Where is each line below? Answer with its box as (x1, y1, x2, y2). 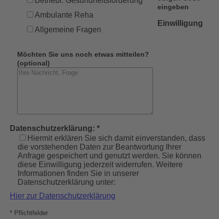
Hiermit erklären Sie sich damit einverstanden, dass (27, 133, 205, 142)
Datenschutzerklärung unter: (18, 177, 115, 186)
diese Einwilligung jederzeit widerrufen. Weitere (18, 160, 183, 169)
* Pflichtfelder (10, 209, 48, 217)
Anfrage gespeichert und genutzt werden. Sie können (18, 151, 201, 160)
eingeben (157, 2, 189, 11)
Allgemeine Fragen (35, 25, 101, 34)
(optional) (17, 59, 50, 67)
